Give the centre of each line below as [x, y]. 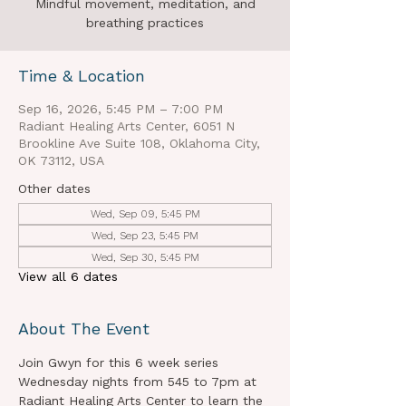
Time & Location [82, 76]
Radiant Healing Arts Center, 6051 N [126, 126]
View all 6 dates [68, 276]
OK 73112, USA [61, 160]
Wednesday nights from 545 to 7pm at [140, 382]
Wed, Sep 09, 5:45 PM [145, 214]
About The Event [84, 329]
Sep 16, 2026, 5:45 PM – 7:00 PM [121, 109]
